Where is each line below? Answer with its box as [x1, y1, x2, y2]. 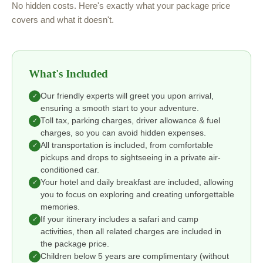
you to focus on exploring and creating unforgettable [41, 190, 234, 199]
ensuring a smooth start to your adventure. [41, 103, 199, 113]
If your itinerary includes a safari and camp [41, 214, 198, 224]
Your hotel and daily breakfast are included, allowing [41, 177, 234, 187]
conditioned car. [41, 165, 99, 174]
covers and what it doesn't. [12, 14, 114, 25]
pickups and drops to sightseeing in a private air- [41, 153, 221, 162]
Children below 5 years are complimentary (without [41, 251, 229, 261]
